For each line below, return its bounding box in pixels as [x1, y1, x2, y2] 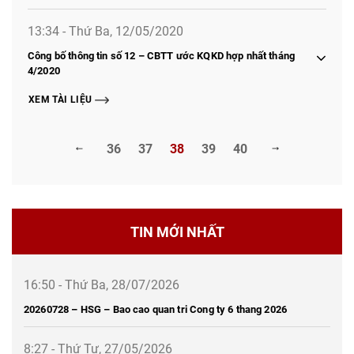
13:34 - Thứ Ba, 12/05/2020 [28, 21, 183, 39]
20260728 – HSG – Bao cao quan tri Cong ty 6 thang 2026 [24, 302, 288, 317]
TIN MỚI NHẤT [130, 221, 224, 241]
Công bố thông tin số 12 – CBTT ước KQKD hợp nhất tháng [28, 47, 296, 62]
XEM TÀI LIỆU [28, 92, 92, 106]
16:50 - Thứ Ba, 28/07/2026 [24, 276, 179, 293]
